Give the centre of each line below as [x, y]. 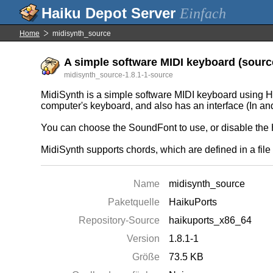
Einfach [203, 13]
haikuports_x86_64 [211, 220]
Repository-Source [119, 220]
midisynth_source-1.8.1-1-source [119, 75]
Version [144, 239]
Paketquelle [134, 202]
